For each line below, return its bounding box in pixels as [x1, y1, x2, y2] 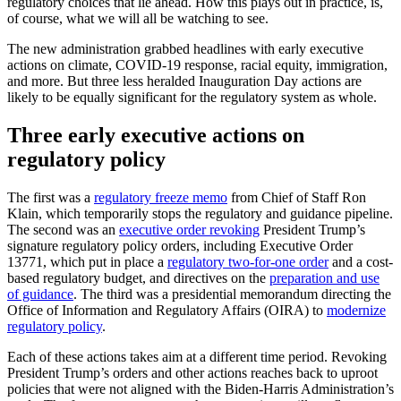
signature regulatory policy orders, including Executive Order [7, 237, 353, 253]
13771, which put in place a [7, 253, 167, 269]
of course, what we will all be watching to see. [7, 11, 269, 27]
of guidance [7, 286, 73, 302]
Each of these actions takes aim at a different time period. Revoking [7, 348, 387, 364]
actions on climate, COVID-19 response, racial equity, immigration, [7, 57, 388, 73]
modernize [327, 302, 386, 318]
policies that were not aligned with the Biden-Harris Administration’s [7, 380, 394, 397]
